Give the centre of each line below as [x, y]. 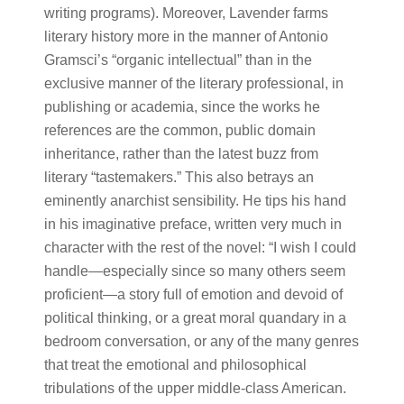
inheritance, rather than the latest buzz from [181, 154]
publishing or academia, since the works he [182, 107]
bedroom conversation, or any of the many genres [201, 341]
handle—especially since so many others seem [194, 271]
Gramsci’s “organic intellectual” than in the [178, 60]
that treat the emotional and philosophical [175, 365]
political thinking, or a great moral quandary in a [195, 318]
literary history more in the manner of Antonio [186, 37]
